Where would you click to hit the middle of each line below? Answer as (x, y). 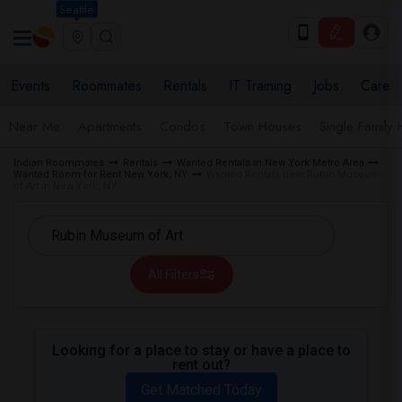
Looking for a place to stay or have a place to (201, 350)
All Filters (173, 275)
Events (31, 86)
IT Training (260, 86)
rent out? (201, 365)
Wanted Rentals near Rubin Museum (293, 175)
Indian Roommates (59, 163)
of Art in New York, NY (65, 186)
